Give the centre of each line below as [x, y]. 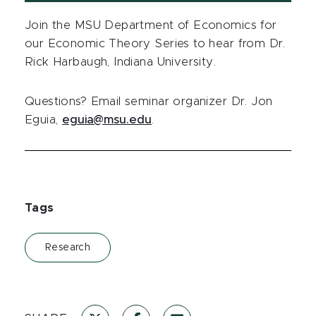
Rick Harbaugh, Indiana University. [121, 62]
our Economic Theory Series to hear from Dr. [155, 44]
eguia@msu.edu [107, 120]
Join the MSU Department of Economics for [151, 26]
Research [68, 248]
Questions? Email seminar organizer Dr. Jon [149, 102]
